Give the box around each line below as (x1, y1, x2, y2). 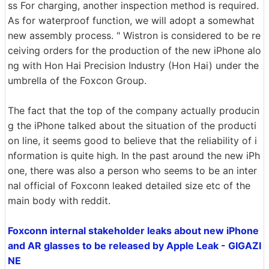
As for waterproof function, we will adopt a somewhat (8, 14, 255, 26)
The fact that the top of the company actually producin (8, 104, 259, 116)
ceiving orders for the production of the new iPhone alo (8, 44, 261, 56)
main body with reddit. (8, 195, 110, 207)
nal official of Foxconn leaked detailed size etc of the (8, 180, 250, 192)
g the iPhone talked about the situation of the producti (8, 119, 256, 131)
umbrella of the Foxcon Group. (8, 74, 147, 86)
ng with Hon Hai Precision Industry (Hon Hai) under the (8, 59, 259, 71)
